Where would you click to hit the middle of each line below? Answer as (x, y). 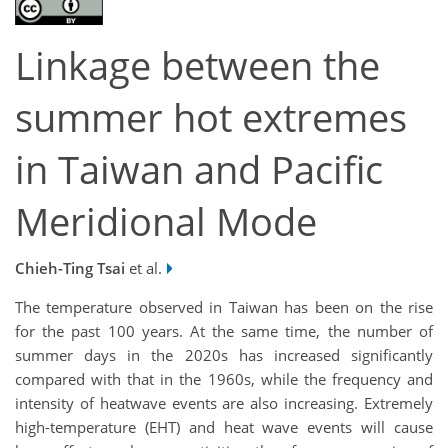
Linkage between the (197, 66)
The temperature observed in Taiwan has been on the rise (224, 306)
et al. (143, 267)
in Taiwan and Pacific (199, 170)
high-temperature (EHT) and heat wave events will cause (224, 426)
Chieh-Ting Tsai (70, 267)
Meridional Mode (166, 222)
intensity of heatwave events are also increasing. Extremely (224, 402)
